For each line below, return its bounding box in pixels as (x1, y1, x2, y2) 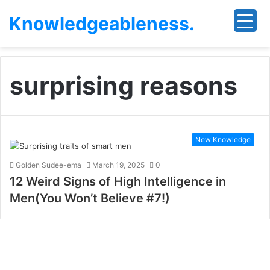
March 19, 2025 (92, 160, 145, 169)
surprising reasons (10, 71, 237, 101)
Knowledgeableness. (9, 13, 195, 34)
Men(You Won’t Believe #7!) (10, 191, 170, 206)
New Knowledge (195, 135, 251, 144)
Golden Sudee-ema (16, 160, 81, 169)
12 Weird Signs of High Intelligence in (10, 174, 226, 189)
